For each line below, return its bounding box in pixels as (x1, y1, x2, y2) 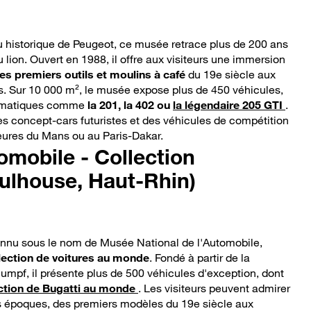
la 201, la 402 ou (87, 98, 170, 112)
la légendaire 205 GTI (173, 98, 283, 112)
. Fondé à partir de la (149, 251, 250, 265)
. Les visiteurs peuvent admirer (138, 281, 290, 296)
